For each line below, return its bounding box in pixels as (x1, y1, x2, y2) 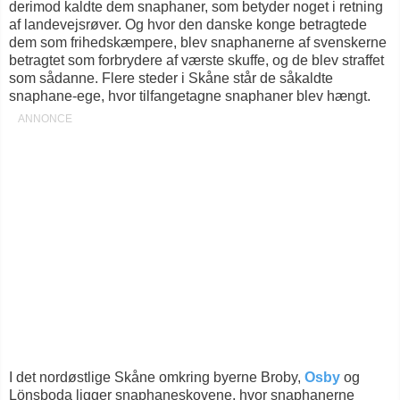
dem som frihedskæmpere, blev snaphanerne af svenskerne (9, 35, 387, 50)
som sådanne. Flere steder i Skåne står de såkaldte (9, 71, 333, 86)
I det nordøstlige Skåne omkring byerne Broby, (9, 370, 304, 385)
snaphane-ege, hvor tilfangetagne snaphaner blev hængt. (9, 88, 371, 104)
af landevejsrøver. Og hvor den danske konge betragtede (9, 17, 367, 32)
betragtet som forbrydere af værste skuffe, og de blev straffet (9, 53, 384, 68)
